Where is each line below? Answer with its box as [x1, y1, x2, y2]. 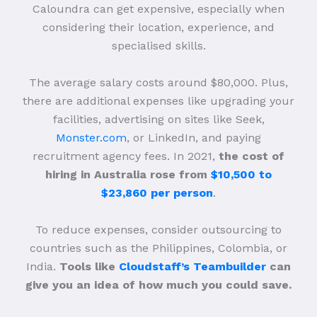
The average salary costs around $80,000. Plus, [29, 75, 288, 89]
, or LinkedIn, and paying [127, 130, 261, 144]
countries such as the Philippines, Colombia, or [30, 241, 287, 255]
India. [26, 259, 59, 273]
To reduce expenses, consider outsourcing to [35, 222, 282, 236]
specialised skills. [111, 38, 206, 52]
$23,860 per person [101, 185, 213, 200]
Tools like [59, 259, 119, 273]
